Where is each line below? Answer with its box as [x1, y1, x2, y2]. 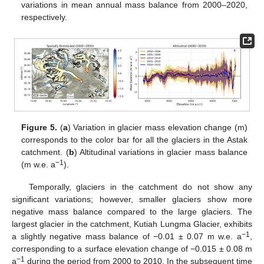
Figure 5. [21, 123, 57, 133]
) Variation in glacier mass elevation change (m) [67, 123, 247, 133]
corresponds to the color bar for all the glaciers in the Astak [21, 135, 247, 145]
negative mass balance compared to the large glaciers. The [12, 207, 252, 217]
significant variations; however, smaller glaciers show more [12, 194, 252, 204]
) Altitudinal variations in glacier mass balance [74, 147, 247, 157]
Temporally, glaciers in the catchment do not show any [28, 182, 252, 192]
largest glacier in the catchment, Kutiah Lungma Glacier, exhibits [12, 219, 252, 229]
